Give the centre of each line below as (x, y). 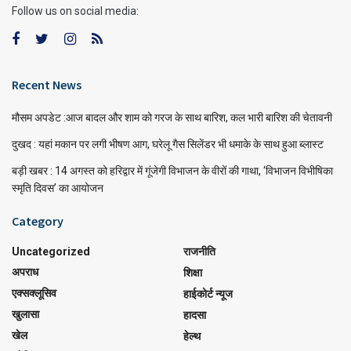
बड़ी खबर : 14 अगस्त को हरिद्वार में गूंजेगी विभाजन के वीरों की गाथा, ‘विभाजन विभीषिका (172, 171)
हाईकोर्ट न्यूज (208, 294)
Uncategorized (51, 251)
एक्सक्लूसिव (34, 293)
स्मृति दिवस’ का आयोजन (58, 188)
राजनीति (199, 251)
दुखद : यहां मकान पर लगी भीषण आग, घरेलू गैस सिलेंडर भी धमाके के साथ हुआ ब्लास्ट (168, 144)
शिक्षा (193, 273)
